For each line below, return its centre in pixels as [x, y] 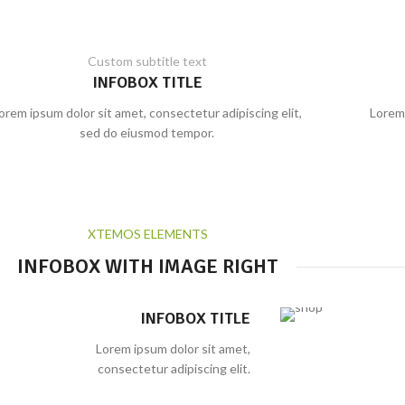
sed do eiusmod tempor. [147, 132]
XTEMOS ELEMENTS [147, 234]
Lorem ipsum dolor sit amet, [173, 348]
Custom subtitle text [147, 61]
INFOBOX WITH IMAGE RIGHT [147, 266]
